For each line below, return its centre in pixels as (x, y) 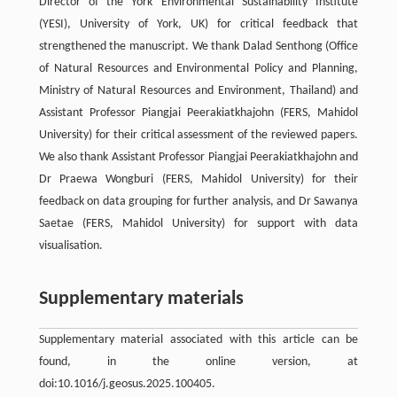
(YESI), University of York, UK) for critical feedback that (198, 24)
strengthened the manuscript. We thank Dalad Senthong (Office (198, 46)
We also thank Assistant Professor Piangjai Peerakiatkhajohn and (198, 157)
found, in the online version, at (198, 362)
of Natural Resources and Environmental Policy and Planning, (198, 68)
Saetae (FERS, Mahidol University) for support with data (198, 223)
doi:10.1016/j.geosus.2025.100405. (127, 384)
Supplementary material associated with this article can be (198, 339)
